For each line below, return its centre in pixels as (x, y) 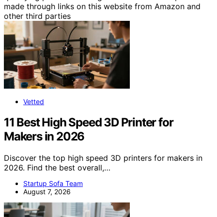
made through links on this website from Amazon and (102, 7)
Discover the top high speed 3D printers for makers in (103, 158)
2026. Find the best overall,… (57, 168)
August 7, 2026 (47, 192)
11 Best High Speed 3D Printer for (89, 123)
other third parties (37, 16)
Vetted (34, 102)
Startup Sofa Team (53, 184)
